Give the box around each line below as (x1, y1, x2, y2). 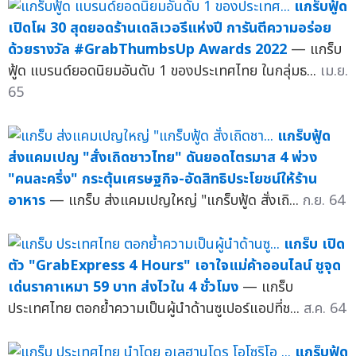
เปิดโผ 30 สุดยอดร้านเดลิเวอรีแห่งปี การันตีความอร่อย (8, 17, 331, 40)
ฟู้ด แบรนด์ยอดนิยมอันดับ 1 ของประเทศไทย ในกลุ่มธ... (8, 60, 320, 83)
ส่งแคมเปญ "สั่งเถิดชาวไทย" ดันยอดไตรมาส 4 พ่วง (8, 147, 317, 169)
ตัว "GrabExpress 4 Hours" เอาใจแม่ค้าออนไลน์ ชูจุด (8, 255, 341, 277)
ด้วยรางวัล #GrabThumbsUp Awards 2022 (8, 39, 287, 61)
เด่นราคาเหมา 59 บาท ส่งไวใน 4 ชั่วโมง (8, 277, 238, 299)
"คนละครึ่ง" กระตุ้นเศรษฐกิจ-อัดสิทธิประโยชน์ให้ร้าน (8, 168, 317, 191)
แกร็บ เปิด (284, 234, 345, 256)
